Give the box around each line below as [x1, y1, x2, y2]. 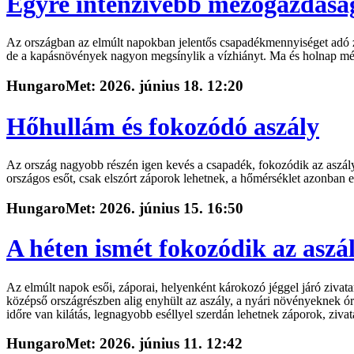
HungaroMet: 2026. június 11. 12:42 [6, 335, 243, 352]
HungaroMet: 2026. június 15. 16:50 [6, 199, 243, 217]
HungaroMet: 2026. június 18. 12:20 [6, 77, 243, 95]
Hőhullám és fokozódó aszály [6, 111, 319, 141]
